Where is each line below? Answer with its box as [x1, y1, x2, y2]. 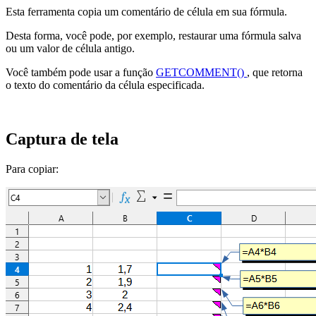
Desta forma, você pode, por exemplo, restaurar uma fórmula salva [6, 29, 301, 42]
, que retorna [247, 66, 303, 78]
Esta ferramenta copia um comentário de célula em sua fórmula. [6, 5, 287, 18]
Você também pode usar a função [6, 66, 156, 78]
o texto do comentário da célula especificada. [6, 78, 205, 91]
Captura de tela [6, 129, 119, 148]
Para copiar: [6, 162, 59, 175]
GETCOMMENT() [156, 66, 247, 78]
